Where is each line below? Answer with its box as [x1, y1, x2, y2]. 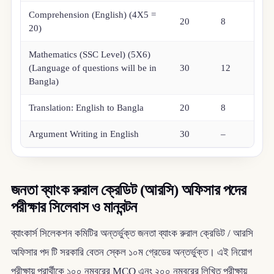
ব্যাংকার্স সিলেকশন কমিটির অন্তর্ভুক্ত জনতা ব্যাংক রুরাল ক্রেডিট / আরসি [10, 228, 253, 240]
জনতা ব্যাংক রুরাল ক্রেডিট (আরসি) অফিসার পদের [10, 181, 246, 198]
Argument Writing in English [29, 129, 139, 139]
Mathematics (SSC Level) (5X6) [29, 50, 151, 60]
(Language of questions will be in [29, 63, 157, 73]
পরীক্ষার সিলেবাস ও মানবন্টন [10, 198, 137, 215]
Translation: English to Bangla [29, 103, 144, 113]
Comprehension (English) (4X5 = [29, 10, 157, 20]
